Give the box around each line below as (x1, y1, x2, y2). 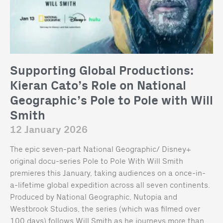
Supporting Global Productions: (10, 63, 194, 78)
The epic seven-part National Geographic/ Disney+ (10, 143, 191, 154)
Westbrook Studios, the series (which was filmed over (10, 203, 200, 214)
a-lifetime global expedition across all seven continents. (10, 179, 210, 190)
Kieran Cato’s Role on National (10, 78, 186, 93)
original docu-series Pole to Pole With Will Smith (10, 155, 183, 166)
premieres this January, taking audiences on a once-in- (10, 167, 206, 178)
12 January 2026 (10, 123, 88, 136)
